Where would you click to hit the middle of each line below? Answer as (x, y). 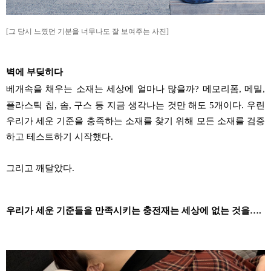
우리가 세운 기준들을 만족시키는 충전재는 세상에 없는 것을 (128, 210)
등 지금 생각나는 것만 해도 (151, 105)
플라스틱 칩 (30, 105)
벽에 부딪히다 (34, 72)
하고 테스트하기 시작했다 (58, 136)
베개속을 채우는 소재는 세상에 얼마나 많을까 (101, 89)
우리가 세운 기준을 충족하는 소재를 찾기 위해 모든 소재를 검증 (135, 121)
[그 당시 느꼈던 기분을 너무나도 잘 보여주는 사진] (87, 31)
